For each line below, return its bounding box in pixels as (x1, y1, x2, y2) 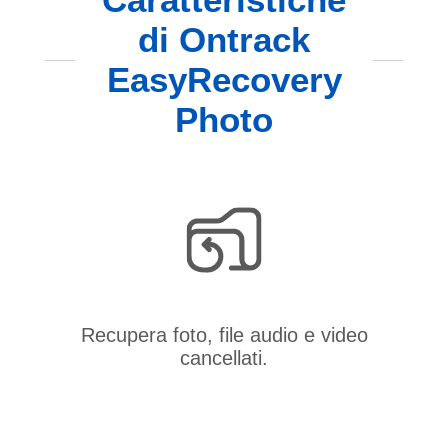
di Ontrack (138, 20, 310, 60)
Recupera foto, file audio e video (80, 323, 368, 346)
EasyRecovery (106, 60, 342, 100)
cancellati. (180, 346, 268, 369)
